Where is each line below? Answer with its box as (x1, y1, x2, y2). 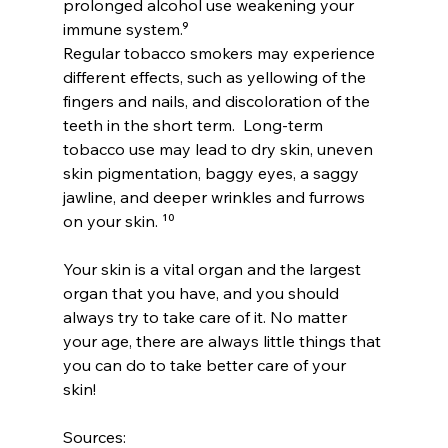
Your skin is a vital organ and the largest (62, 258, 365, 279)
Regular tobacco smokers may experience (62, 42, 379, 63)
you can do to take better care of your (62, 354, 350, 375)
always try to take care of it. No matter (62, 306, 351, 327)
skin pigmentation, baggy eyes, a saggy (62, 162, 363, 183)
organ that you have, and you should (62, 282, 343, 303)
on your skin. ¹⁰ (62, 210, 175, 231)
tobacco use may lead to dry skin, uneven (62, 138, 377, 159)
